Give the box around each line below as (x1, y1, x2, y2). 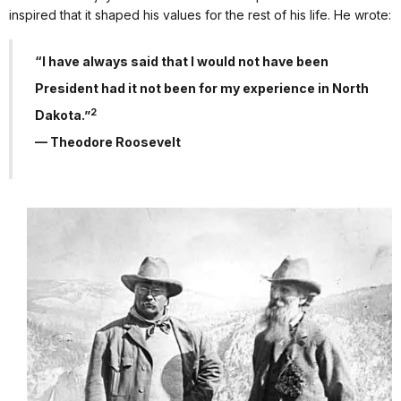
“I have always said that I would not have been (35, 54, 328, 70)
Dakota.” (35, 107, 90, 124)
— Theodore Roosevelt (35, 134, 181, 150)
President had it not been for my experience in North (35, 81, 369, 97)
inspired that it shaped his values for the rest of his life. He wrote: (9, 7, 391, 23)
